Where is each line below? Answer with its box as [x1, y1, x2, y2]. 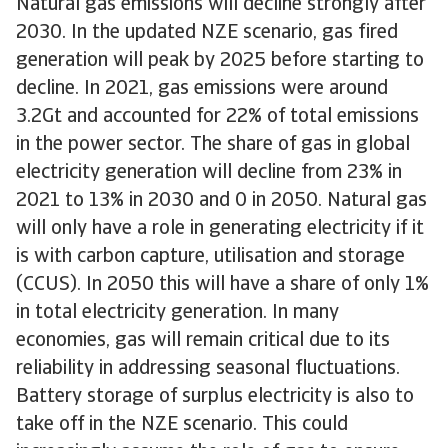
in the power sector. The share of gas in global [16, 135, 410, 155]
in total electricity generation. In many [16, 303, 339, 323]
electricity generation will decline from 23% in [16, 163, 402, 183]
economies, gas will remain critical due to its [16, 331, 390, 351]
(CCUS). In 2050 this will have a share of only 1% [16, 275, 429, 295]
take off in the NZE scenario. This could [16, 415, 348, 435]
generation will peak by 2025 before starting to [16, 51, 424, 71]
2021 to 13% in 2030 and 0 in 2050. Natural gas [16, 191, 427, 211]
